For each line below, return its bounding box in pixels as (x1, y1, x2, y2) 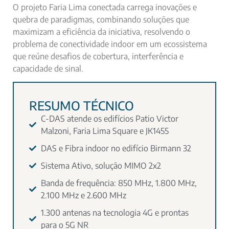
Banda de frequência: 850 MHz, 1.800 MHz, (40, 178, 197, 189)
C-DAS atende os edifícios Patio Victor (40, 113, 178, 124)
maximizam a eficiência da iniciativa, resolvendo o (13, 27, 190, 37)
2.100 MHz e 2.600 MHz (40, 190, 126, 201)
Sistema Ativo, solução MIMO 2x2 (40, 161, 161, 171)
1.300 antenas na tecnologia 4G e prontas (40, 208, 189, 218)
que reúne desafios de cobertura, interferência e (13, 51, 184, 61)
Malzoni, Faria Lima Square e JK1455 (40, 126, 169, 136)
